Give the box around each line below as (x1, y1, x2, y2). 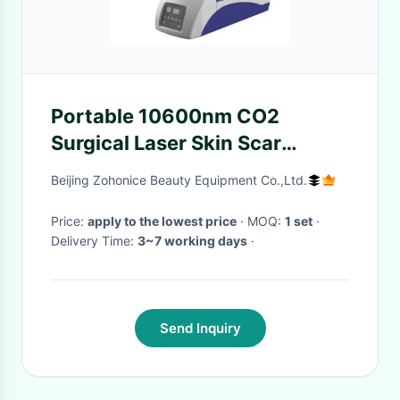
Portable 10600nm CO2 (51, 104, 279, 128)
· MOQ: (247, 213, 285, 229)
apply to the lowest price (87, 213, 237, 229)
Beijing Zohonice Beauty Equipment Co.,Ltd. (51, 172, 307, 187)
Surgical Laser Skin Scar (51, 131, 281, 154)
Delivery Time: (51, 233, 137, 248)
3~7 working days (137, 233, 247, 248)
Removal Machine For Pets (51, 158, 304, 181)
